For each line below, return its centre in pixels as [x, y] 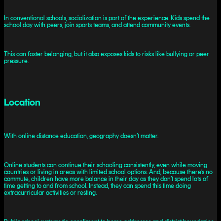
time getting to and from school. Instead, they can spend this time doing [97, 185]
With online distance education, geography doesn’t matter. [81, 136]
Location [22, 102]
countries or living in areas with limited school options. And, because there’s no [108, 172]
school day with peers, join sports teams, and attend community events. [97, 25]
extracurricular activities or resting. [50, 192]
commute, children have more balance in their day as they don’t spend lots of [106, 179]
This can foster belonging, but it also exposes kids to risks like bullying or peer [107, 54]
